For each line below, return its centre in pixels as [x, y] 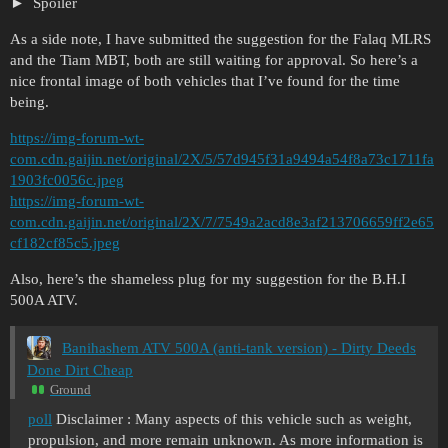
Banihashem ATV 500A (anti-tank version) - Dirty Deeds [239, 348]
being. [29, 102]
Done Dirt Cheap [80, 369]
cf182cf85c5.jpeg [65, 243]
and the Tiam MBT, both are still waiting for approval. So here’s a [214, 60]
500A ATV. [44, 300]
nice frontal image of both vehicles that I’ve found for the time [205, 81]
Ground [70, 389]
